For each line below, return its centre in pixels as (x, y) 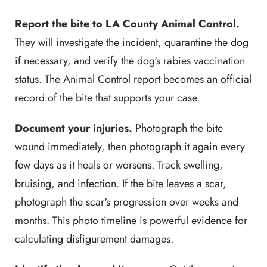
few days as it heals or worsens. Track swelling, (119, 165)
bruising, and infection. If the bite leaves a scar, (121, 184)
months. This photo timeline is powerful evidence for (131, 221)
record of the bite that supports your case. (107, 98)
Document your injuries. (74, 128)
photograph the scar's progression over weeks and (127, 202)
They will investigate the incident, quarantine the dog (132, 42)
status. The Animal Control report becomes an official (133, 79)
